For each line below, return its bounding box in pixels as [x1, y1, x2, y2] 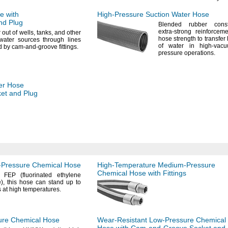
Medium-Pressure [158, 161, 215, 169]
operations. [184, 49, 215, 56]
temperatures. [23, 186, 61, 193]
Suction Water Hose [144, 10, 209, 18]
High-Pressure [97, 10, 144, 18]
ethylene [52, 172, 81, 179]
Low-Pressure [149, 216, 194, 224]
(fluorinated [20, 172, 52, 179]
